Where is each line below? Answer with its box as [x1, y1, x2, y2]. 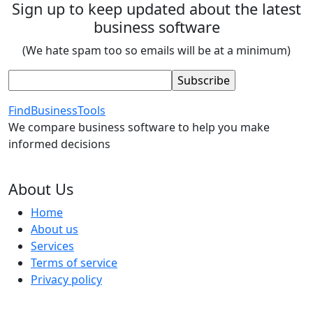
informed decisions [8, 136, 110, 152]
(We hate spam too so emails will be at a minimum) [22, 43, 291, 58]
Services [31, 238, 74, 254]
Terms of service [31, 255, 117, 270]
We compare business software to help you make [8, 119, 270, 135]
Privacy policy [31, 272, 102, 287]
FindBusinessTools [8, 103, 105, 118]
